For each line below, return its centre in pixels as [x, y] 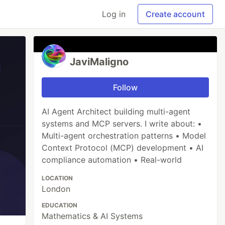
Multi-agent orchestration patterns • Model [124, 136]
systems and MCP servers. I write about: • [122, 124]
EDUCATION [60, 205]
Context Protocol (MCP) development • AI [123, 148]
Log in [114, 14]
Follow [126, 87]
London [56, 189]
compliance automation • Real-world [112, 160]
